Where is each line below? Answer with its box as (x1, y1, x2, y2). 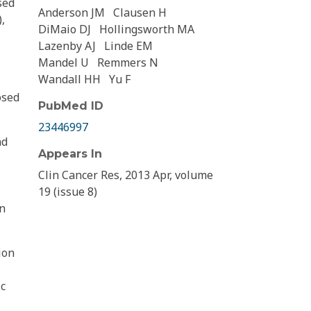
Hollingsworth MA (99, 22, 194, 37)
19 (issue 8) (38, 184, 97, 200)
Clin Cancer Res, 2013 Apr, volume (38, 167, 213, 183)
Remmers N (97, 55, 158, 71)
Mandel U (38, 55, 89, 71)
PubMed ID (38, 99, 103, 113)
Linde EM (104, 38, 153, 54)
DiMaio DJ (38, 22, 91, 37)
